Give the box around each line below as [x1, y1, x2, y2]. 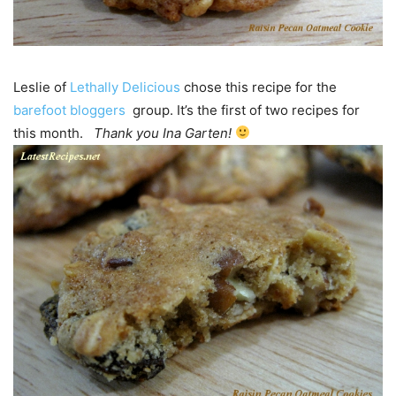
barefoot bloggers [13, 101, 129, 118]
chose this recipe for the [184, 78, 337, 95]
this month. [13, 124, 94, 141]
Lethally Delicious [70, 78, 184, 95]
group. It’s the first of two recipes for [129, 101, 360, 118]
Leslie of [13, 78, 70, 95]
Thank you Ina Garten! [94, 124, 232, 141]
